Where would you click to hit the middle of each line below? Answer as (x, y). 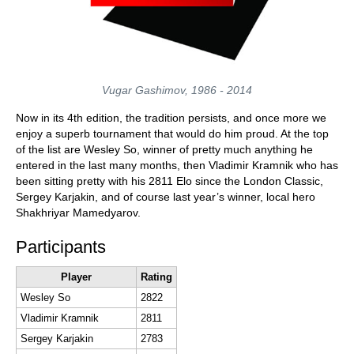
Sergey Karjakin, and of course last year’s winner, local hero (166, 197)
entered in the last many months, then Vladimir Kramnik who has (177, 165)
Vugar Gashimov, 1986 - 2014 (177, 90)
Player (76, 277)
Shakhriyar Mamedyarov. (81, 213)
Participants (61, 247)
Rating (156, 277)
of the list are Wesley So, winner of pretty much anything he (164, 149)
